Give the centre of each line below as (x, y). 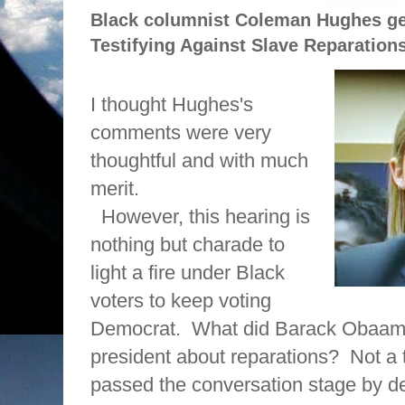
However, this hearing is (206, 217)
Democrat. (136, 329)
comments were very (181, 133)
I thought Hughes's (172, 105)
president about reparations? (215, 357)
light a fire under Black (188, 273)
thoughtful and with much (199, 161)
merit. (115, 189)
